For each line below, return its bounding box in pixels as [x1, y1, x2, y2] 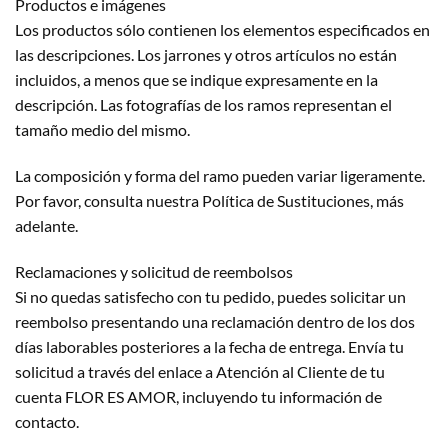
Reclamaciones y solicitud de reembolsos [15, 261, 293, 281]
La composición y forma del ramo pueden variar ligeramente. [15, 165, 425, 185]
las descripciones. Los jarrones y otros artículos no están [15, 44, 397, 64]
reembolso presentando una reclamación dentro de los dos [15, 311, 415, 331]
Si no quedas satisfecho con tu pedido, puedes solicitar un [15, 286, 406, 306]
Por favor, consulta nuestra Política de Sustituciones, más [15, 190, 404, 210]
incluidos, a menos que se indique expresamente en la [15, 69, 378, 89]
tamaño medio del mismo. [15, 119, 190, 139]
